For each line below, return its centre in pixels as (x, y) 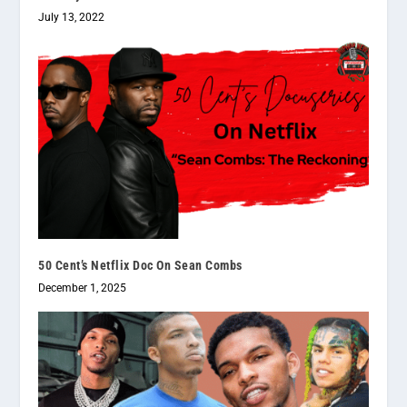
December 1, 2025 (83, 288)
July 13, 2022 (72, 17)
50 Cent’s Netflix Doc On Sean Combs (140, 265)
